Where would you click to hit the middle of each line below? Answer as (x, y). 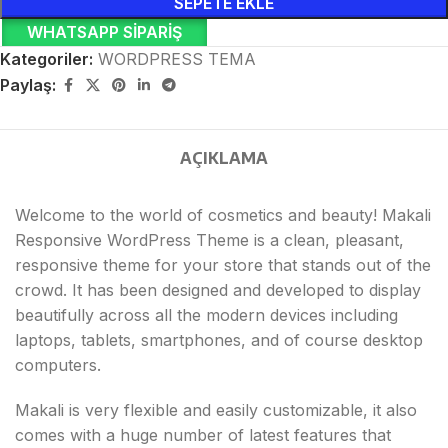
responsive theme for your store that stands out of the (223, 264)
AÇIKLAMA (223, 157)
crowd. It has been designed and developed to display (218, 289)
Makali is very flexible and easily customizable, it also (216, 409)
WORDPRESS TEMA (177, 58)
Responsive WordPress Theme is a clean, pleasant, (209, 239)
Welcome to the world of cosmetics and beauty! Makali (223, 214)
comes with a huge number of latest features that (203, 434)
